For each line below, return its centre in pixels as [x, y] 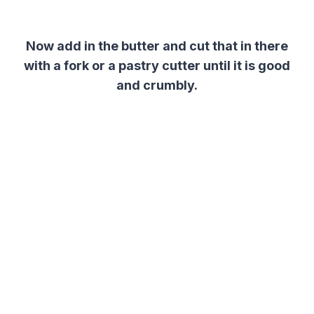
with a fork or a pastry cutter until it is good [157, 66]
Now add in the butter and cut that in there [157, 46]
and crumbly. [157, 86]
